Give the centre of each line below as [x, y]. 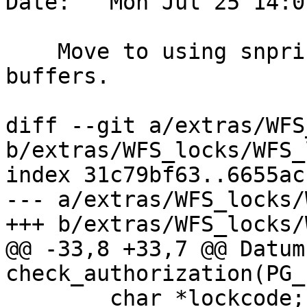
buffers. [58, 76]
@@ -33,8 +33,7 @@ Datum [155, 249]
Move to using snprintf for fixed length [32, 52]
